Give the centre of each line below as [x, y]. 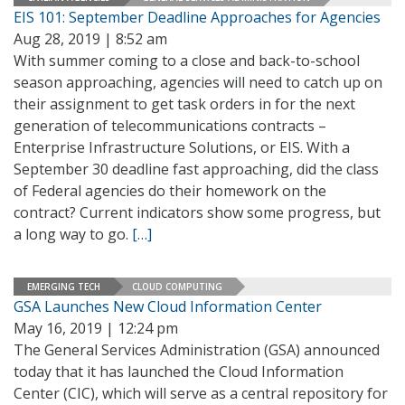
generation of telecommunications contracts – [170, 126]
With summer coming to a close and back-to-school [187, 61]
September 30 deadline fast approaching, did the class [196, 169]
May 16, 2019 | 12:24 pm [96, 328]
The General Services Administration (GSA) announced [197, 350]
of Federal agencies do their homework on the [170, 191]
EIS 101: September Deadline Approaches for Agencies [197, 17]
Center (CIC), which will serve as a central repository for [201, 393]
